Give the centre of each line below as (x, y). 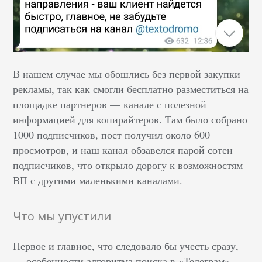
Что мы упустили (62, 216)
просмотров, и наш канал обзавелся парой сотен (123, 150)
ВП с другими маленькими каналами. (98, 180)
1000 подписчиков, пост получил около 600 (112, 135)
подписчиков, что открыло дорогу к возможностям (128, 165)
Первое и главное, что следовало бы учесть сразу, (126, 246)
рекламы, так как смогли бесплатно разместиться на (131, 89)
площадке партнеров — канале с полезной (110, 104)
